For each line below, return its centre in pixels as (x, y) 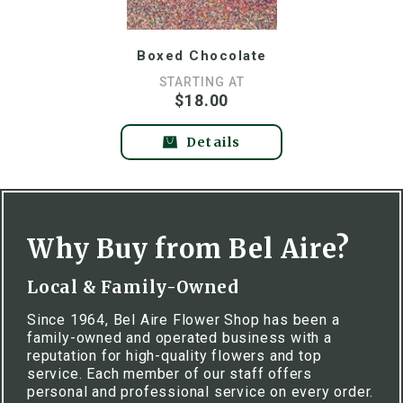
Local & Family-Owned (133, 287)
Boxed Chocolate (202, 56)
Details (213, 142)
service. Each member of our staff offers (170, 374)
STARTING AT (202, 82)
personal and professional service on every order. (201, 392)
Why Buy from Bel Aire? (188, 249)
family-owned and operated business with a (179, 338)
